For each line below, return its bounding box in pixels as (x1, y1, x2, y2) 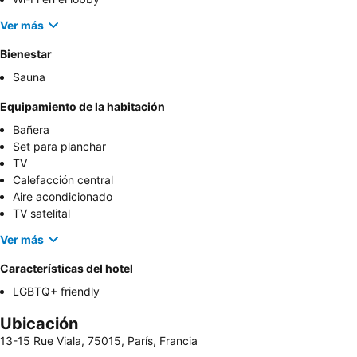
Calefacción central (13, 173, 113, 187)
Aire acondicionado (13, 190, 112, 204)
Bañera (13, 123, 49, 137)
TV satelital (13, 206, 70, 221)
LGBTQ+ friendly (13, 284, 100, 299)
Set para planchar (13, 139, 106, 154)
